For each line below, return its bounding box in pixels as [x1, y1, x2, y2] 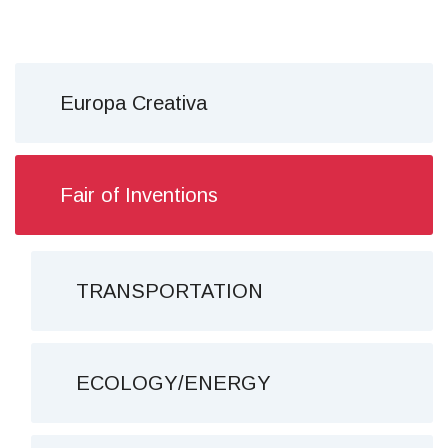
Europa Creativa [60, 92, 207, 114]
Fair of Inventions [60, 184, 218, 206]
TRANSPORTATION [76, 280, 263, 302]
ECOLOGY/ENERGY [76, 372, 271, 394]
